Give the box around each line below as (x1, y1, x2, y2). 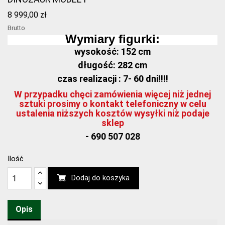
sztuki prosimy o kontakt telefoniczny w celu (19, 98, 206, 109)
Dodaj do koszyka (71, 174, 130, 183)
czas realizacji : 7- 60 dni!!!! (57, 73, 168, 84)
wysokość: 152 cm (74, 46, 151, 57)
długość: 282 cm (78, 60, 147, 71)
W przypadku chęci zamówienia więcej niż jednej (14, 89, 211, 100)
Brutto (8, 24, 25, 32)
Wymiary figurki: (65, 32, 160, 46)
